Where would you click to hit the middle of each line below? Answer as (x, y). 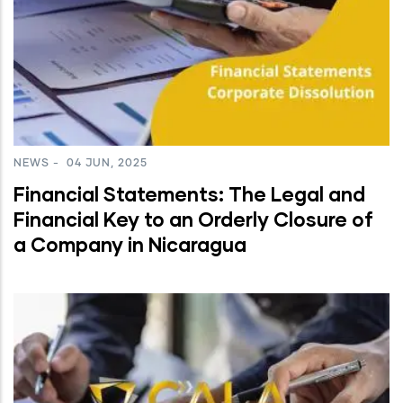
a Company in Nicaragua (130, 245)
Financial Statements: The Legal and (189, 194)
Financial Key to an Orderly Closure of (193, 219)
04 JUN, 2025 (105, 164)
